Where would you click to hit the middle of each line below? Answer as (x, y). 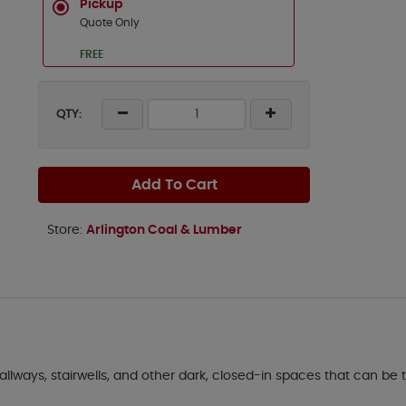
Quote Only (110, 23)
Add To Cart (174, 185)
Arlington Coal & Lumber (164, 230)
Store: (67, 230)
